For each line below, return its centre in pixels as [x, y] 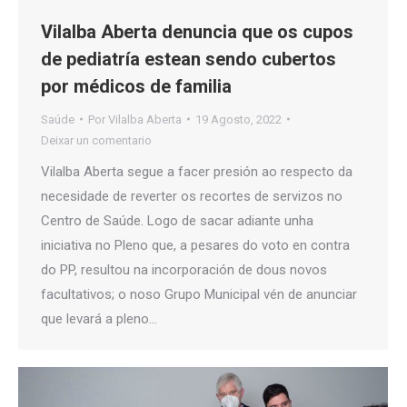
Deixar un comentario [96, 140]
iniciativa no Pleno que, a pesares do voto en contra [195, 245]
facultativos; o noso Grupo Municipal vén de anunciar [199, 294]
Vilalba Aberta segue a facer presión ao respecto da [197, 171]
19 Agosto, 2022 [238, 119]
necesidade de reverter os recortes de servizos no [192, 196]
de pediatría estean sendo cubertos [189, 59]
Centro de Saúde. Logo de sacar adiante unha [177, 220]
